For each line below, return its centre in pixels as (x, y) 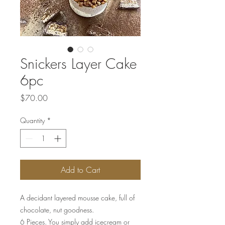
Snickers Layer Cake (78, 64)
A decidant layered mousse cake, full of (77, 198)
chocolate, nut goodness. (57, 210)
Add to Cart (80, 170)
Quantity (32, 121)
